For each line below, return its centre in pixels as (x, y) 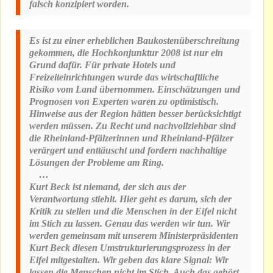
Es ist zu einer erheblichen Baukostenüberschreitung (134, 41)
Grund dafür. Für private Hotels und (102, 65)
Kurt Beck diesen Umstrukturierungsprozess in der (130, 248)
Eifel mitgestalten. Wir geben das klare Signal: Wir (129, 260)
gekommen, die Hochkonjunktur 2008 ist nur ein (126, 53)
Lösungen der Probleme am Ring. (97, 163)
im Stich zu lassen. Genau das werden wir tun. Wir (129, 224)
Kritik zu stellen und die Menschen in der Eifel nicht (133, 211)
